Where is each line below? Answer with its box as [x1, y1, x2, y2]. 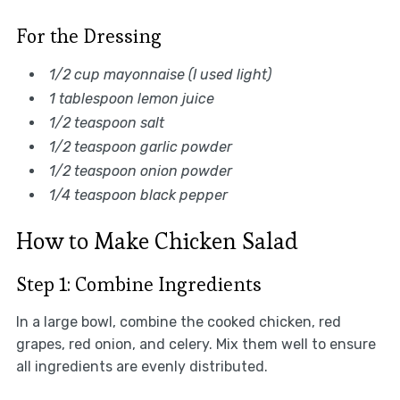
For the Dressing [15, 22, 162, 48]
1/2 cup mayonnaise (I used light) [48, 65, 271, 83]
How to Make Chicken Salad [15, 225, 298, 256]
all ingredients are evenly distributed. [15, 357, 268, 375]
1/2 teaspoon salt [48, 113, 164, 131]
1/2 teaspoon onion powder [48, 162, 232, 179]
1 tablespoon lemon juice [48, 89, 214, 107]
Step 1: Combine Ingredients [15, 271, 262, 296]
